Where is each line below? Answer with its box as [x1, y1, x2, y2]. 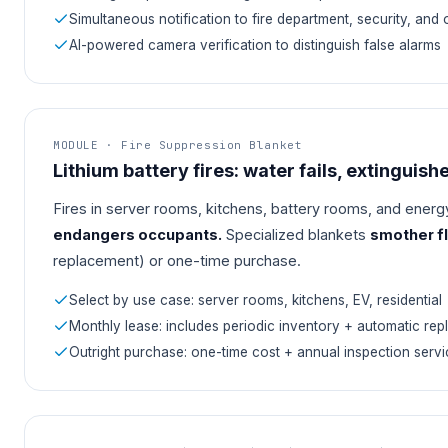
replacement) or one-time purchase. [53, 252, 301, 270]
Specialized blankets [222, 226, 370, 244]
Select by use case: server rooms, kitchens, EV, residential [69, 292, 442, 309]
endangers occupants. [53, 226, 222, 244]
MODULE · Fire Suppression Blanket [53, 138, 303, 153]
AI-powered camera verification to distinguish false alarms [69, 37, 441, 54]
